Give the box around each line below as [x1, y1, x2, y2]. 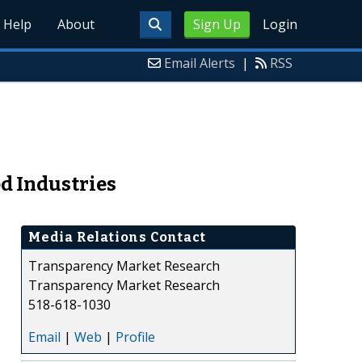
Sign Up [192, 15, 241, 33]
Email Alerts [164, 54, 235, 72]
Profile [116, 327, 155, 346]
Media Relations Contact [28, 229, 206, 245]
